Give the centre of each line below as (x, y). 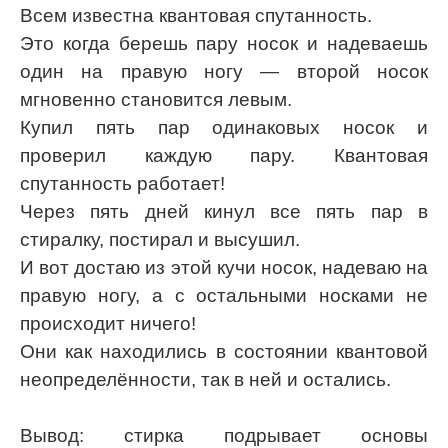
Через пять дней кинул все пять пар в (224, 211)
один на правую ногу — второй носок (224, 71)
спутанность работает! (122, 183)
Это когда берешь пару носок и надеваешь (224, 43)
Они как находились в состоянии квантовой (224, 351)
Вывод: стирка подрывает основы (224, 435)
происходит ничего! (108, 323)
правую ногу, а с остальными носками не (224, 295)
